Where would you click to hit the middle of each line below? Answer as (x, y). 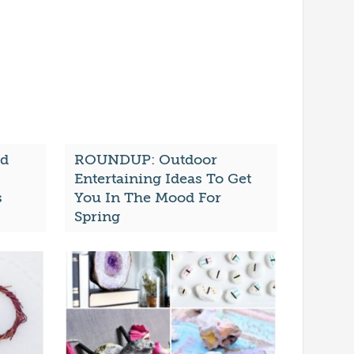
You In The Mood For (147, 198)
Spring (97, 217)
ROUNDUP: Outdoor (145, 160)
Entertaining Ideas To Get (162, 179)
